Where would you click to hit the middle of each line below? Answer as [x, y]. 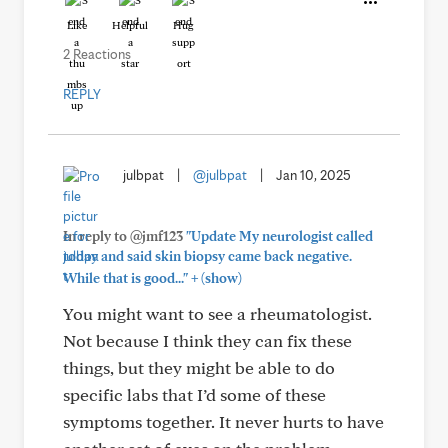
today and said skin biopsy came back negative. [207, 256]
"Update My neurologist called [279, 236]
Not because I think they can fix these [207, 340]
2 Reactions [97, 54]
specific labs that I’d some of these [194, 394]
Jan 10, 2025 [313, 175]
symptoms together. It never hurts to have [223, 421]
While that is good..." [125, 278]
